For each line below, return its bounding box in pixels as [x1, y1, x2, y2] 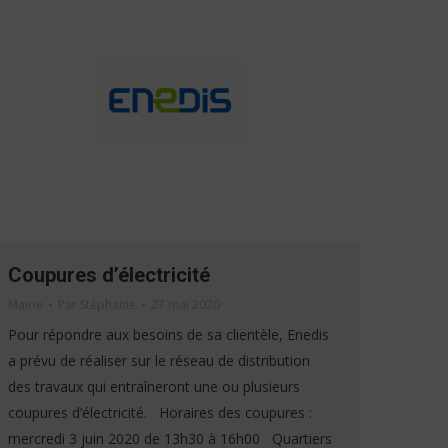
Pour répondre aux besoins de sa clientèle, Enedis [8, 324, 329, 344]
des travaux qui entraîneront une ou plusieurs [8, 376, 300, 396]
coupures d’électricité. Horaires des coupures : [8, 402, 312, 422]
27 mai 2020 [151, 295, 220, 313]
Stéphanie [80, 295, 136, 313]
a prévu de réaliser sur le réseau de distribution [8, 350, 310, 370]
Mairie [8, 295, 43, 313]
